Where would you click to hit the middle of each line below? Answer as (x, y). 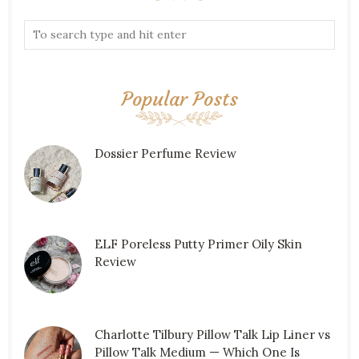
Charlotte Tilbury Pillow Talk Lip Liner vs (212, 335)
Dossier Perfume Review (165, 154)
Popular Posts (179, 100)
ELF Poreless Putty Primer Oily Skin (198, 244)
